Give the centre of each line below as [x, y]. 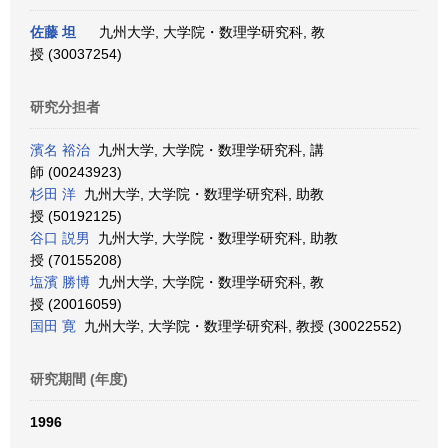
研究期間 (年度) [79, 379]
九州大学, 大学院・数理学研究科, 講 [207, 150]
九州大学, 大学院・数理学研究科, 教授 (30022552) [239, 326]
